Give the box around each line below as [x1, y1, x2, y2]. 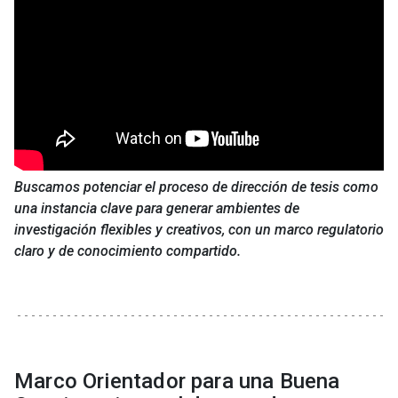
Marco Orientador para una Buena [14, 369, 340, 394]
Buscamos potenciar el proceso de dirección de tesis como [14, 179, 378, 196]
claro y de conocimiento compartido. [14, 243, 241, 260]
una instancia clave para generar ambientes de [14, 200, 299, 218]
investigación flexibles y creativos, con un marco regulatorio [14, 221, 384, 239]
